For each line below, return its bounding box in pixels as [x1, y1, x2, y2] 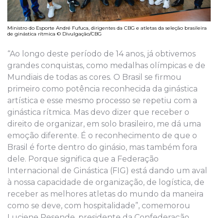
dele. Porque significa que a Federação [7, 154, 159, 163]
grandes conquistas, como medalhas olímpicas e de [7, 60, 205, 70]
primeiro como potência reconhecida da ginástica [7, 84, 198, 93]
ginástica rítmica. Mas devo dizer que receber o [7, 107, 189, 117]
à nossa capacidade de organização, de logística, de [7, 177, 204, 187]
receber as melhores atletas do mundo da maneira [7, 189, 203, 199]
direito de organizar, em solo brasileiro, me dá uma [7, 119, 201, 128]
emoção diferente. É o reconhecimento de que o [7, 130, 197, 140]
